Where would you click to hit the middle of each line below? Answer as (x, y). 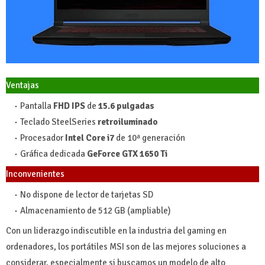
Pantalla (37, 106)
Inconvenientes (35, 174)
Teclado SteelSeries (59, 122)
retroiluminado (128, 122)
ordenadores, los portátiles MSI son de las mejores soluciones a (126, 247)
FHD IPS (69, 106)
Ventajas (22, 85)
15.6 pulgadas (126, 106)
